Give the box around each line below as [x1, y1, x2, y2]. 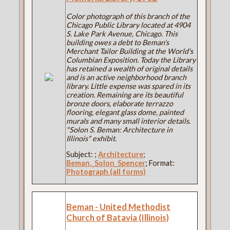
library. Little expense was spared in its [66, 81, 191, 90]
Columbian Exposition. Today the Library [66, 55, 196, 64]
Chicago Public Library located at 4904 [66, 20, 191, 29]
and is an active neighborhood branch [66, 72, 187, 82]
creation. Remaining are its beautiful [66, 90, 184, 99]
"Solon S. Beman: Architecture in [66, 125, 173, 134]
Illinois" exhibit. [66, 133, 117, 143]
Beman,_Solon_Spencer [66, 159, 146, 168]
